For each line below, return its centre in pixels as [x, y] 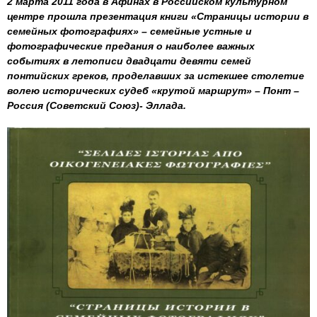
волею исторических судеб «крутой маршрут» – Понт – [153, 91]
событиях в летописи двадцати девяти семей [129, 61]
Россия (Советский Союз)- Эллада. [97, 105]
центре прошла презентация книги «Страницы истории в [158, 16]
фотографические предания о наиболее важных [131, 46]
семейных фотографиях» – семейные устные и [129, 31]
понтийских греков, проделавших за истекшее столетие [156, 76]
